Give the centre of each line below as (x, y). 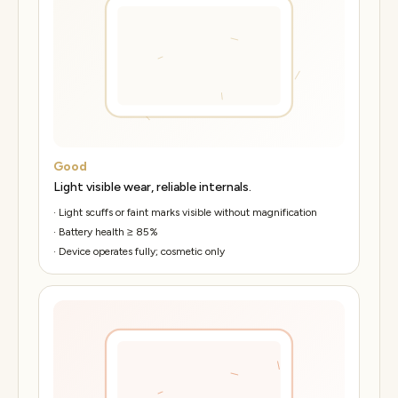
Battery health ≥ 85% (108, 231)
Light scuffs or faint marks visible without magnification (188, 212)
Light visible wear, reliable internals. (152, 187)
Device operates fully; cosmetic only (142, 251)
